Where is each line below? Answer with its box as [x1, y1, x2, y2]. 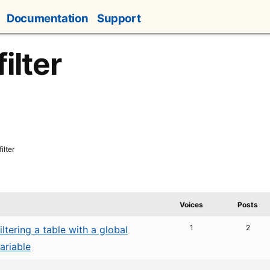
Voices [180, 200, 204, 210]
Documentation [7, 11, 89, 25]
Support [96, 11, 141, 25]
